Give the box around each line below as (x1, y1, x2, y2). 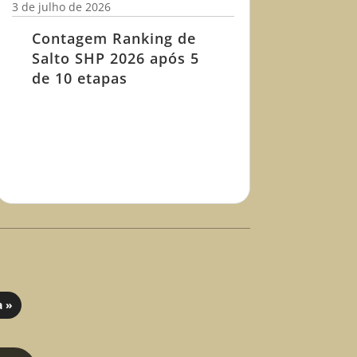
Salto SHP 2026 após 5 (31, 49, 199, 69)
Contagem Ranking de (31, 29, 196, 49)
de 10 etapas (31, 69, 127, 88)
